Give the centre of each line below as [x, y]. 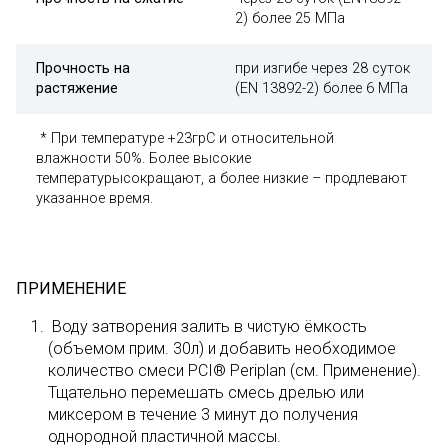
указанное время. [94, 198]
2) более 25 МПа [290, 18]
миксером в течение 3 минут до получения [203, 414]
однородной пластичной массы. [164, 436]
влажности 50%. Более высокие [143, 158]
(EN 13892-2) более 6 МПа [321, 88]
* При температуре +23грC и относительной [185, 138]
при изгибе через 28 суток [322, 68]
